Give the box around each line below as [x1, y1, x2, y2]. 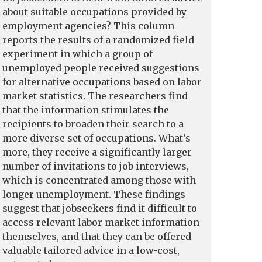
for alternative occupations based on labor [2, 76, 202, 88]
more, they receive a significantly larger [2, 146, 192, 158]
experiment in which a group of [2, 48, 153, 60]
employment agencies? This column [2, 20, 174, 32]
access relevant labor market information [2, 216, 199, 229]
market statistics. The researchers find [2, 90, 188, 102]
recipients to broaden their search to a [2, 118, 184, 130]
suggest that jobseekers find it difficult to [2, 202, 197, 215]
